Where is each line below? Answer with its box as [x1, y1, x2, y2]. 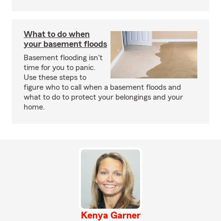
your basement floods [24, 39, 107, 48]
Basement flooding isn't [24, 53, 103, 62]
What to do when [24, 29, 90, 38]
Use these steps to [24, 73, 86, 81]
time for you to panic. [24, 63, 96, 72]
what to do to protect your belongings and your [24, 93, 183, 101]
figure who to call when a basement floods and [24, 83, 181, 91]
